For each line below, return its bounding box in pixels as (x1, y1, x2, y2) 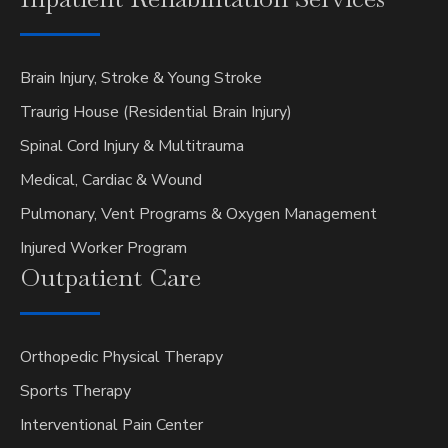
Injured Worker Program (20, 237, 187, 260)
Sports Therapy (20, 380, 131, 403)
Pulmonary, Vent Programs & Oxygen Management (20, 203, 377, 226)
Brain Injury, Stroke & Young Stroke (20, 67, 262, 90)
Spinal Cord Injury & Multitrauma (20, 135, 244, 158)
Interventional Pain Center (20, 414, 203, 437)
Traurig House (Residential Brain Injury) (20, 101, 292, 124)
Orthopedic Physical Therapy (20, 346, 223, 369)
